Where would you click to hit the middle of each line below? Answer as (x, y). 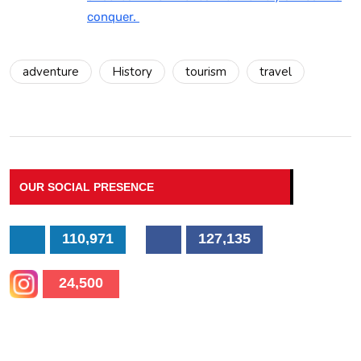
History (132, 71)
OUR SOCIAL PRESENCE (87, 187)
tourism (206, 71)
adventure (51, 71)
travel (276, 71)
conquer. (113, 17)
